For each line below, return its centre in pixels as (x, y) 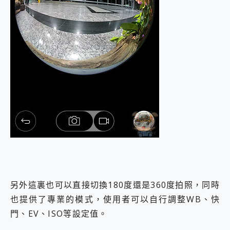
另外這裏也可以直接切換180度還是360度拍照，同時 (115, 185)
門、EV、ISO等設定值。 (59, 213)
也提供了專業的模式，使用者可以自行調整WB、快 (115, 199)
